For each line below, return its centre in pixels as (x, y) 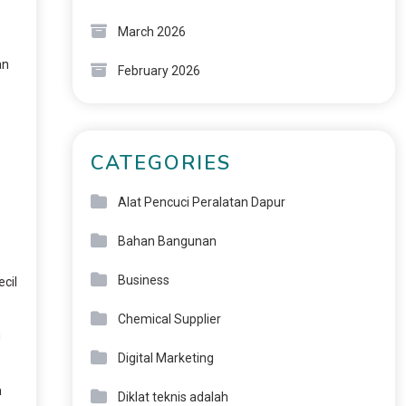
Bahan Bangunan (167, 242)
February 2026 (159, 71)
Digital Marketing (165, 358)
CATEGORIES (160, 164)
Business (143, 280)
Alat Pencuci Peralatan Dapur (201, 203)
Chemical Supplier (169, 319)
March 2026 (151, 32)
